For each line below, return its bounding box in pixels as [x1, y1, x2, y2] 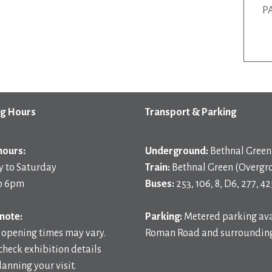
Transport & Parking [145, 106, 236, 118]
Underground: [145, 145, 208, 157]
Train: [145, 161, 170, 173]
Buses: [145, 178, 174, 189]
